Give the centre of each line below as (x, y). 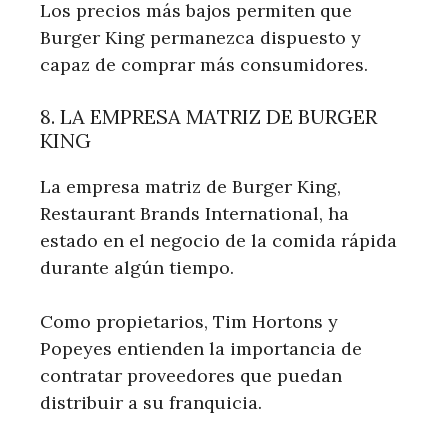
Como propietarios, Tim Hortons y (189, 321)
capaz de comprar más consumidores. (204, 64)
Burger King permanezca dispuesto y (200, 37)
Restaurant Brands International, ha (194, 213)
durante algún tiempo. (137, 267)
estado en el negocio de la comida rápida (218, 240)
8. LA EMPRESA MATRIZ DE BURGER (208, 116)
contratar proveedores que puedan (191, 375)
